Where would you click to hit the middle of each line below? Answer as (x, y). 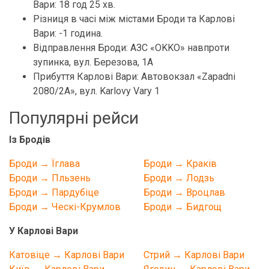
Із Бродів (30, 140)
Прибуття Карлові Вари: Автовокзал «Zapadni (134, 77)
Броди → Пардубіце (54, 192)
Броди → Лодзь (179, 178)
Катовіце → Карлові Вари (67, 255)
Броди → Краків (180, 164)
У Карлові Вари (44, 231)
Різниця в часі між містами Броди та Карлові (134, 19)
